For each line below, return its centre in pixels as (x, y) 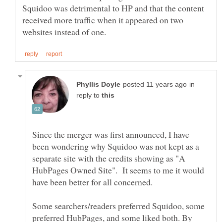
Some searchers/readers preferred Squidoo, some (118, 205)
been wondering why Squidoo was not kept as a (116, 146)
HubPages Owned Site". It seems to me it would (118, 170)
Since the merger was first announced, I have (111, 134)
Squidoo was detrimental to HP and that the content (113, 8)
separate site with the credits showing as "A (109, 158)
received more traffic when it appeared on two (103, 20)
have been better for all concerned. (92, 182)
